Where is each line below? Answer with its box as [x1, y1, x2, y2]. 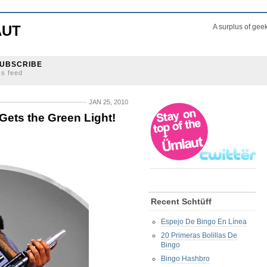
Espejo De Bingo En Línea [161, 218, 247, 226]
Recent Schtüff [151, 197, 212, 206]
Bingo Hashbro [161, 254, 210, 263]
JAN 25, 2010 [89, 98, 128, 105]
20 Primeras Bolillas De [161, 231, 237, 240]
